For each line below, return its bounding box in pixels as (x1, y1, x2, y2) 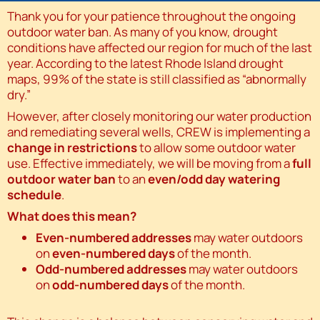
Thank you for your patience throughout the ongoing (7, 8, 296, 25)
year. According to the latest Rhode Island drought (7, 55, 284, 72)
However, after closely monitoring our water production (7, 108, 311, 125)
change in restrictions (7, 139, 137, 156)
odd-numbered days (52, 276, 169, 294)
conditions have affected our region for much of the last (7, 39, 312, 56)
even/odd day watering (148, 171, 280, 188)
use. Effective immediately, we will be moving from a (7, 155, 292, 172)
